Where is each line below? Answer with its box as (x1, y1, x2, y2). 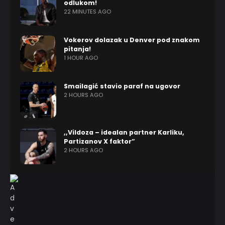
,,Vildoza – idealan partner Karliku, (64, 128, 184, 137)
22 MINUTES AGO (64, 8, 111, 16)
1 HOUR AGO (64, 54, 98, 62)
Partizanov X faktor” (64, 137, 135, 146)
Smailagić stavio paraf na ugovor (64, 82, 180, 90)
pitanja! (64, 45, 91, 53)
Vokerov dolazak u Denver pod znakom (64, 36, 200, 44)
